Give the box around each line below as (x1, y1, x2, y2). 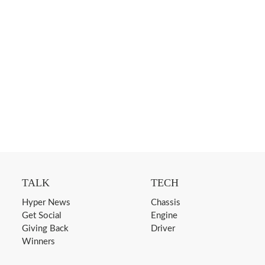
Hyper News (22, 198, 71, 207)
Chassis (151, 198, 181, 207)
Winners (22, 237, 56, 246)
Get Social (22, 211, 62, 220)
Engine (151, 211, 178, 220)
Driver (151, 224, 176, 233)
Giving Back (22, 224, 69, 233)
